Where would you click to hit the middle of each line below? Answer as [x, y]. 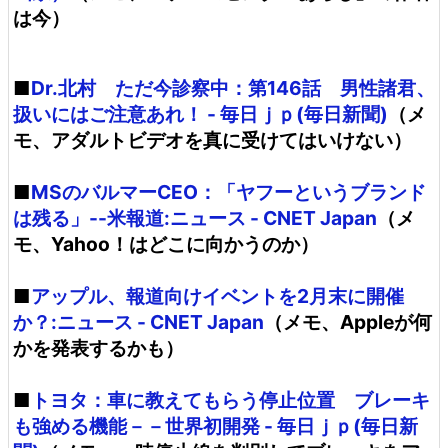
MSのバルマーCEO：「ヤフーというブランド [228, 192]
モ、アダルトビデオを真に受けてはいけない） [212, 140]
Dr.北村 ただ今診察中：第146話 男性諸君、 [233, 88]
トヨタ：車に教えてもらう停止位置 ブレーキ [230, 400]
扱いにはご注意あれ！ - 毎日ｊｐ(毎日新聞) [200, 114]
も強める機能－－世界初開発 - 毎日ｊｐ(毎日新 [215, 426]
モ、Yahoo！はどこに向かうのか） [166, 244]
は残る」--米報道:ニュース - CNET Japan [195, 218]
